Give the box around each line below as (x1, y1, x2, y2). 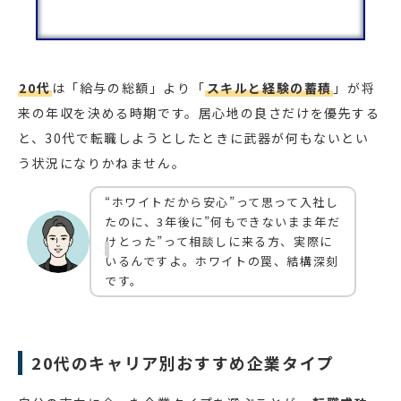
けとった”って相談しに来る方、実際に (105, 233, 333, 251)
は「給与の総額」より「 (51, 79, 206, 98)
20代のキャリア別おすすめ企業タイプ (31, 351, 335, 375)
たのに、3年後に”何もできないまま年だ (105, 213, 341, 231)
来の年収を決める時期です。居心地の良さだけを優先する (18, 104, 380, 123)
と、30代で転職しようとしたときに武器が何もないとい (18, 129, 370, 148)
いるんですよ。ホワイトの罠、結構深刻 (105, 252, 339, 270)
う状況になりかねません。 (18, 154, 186, 173)
